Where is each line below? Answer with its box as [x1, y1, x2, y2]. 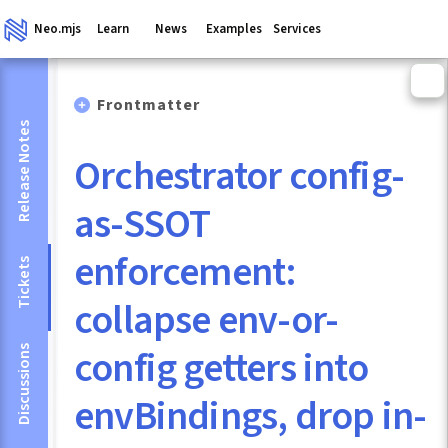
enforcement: [74, 243, 297, 301]
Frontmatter [97, 94, 201, 117]
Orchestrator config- [74, 147, 405, 205]
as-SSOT [74, 195, 211, 253]
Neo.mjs [33, 20, 81, 38]
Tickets [13, 256, 35, 309]
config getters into [74, 339, 368, 397]
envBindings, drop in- [74, 387, 427, 445]
